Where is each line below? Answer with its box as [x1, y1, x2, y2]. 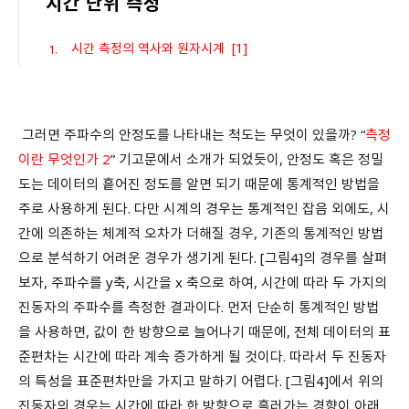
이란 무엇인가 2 [18, 149, 110, 168]
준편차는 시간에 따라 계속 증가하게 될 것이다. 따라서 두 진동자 [18, 346, 386, 365]
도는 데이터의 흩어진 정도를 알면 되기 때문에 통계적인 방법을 [18, 173, 380, 193]
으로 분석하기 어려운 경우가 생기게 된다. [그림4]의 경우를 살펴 [18, 247, 387, 267]
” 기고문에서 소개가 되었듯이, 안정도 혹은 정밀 [110, 149, 383, 168]
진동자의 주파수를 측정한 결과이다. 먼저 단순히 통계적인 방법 [18, 297, 379, 316]
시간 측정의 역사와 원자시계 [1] [71, 38, 247, 57]
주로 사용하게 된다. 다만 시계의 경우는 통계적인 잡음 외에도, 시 [18, 198, 390, 217]
